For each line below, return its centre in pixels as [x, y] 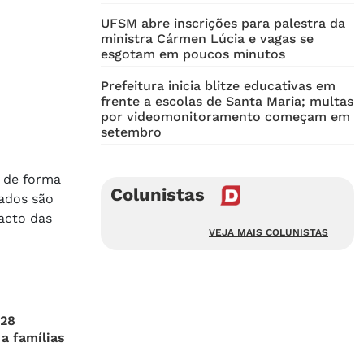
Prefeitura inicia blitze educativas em [218, 86]
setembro [131, 132]
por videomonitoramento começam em [225, 117]
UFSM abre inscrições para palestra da [223, 24]
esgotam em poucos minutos [193, 54]
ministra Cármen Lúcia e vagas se [207, 39]
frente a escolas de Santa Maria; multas [227, 102]
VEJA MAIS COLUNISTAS [269, 233]
